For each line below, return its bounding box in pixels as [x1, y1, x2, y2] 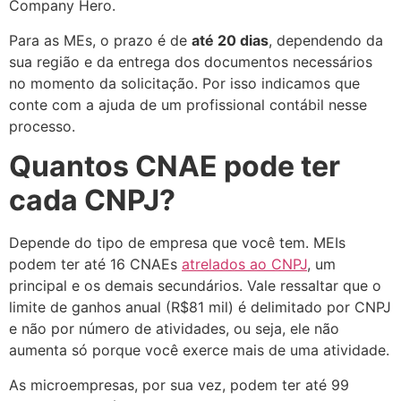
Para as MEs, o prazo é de [9, 30, 192, 49]
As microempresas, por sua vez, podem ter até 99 [9, 375, 349, 394]
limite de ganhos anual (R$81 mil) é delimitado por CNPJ [9, 298, 391, 317]
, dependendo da [269, 30, 383, 49]
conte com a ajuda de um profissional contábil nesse [9, 95, 367, 114]
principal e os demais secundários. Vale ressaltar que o [9, 277, 381, 295]
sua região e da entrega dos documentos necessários [9, 52, 372, 71]
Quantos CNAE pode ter [9, 149, 340, 184]
